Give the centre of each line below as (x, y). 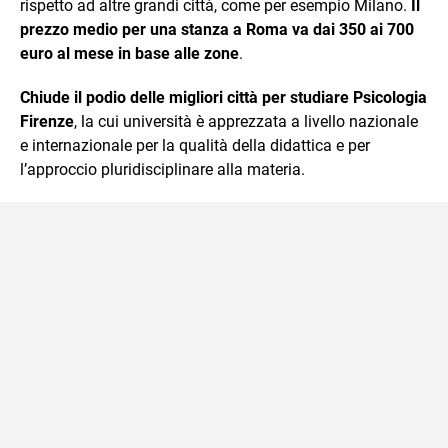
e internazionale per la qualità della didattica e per (195, 145)
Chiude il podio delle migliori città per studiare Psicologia (223, 97)
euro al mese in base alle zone (129, 53)
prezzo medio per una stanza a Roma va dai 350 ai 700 (217, 29)
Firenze (47, 121)
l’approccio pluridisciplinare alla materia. (162, 169)
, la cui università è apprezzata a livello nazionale (246, 121)
